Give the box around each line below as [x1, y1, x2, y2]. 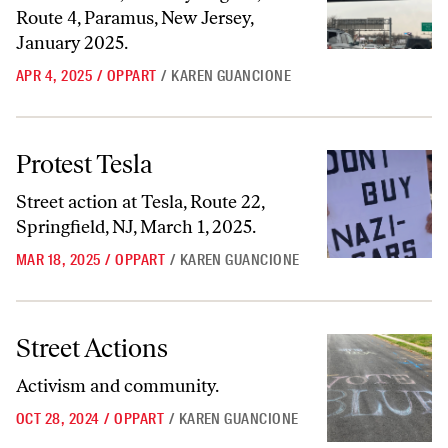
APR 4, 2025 [16, 66, 93, 86]
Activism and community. [16, 375, 219, 397]
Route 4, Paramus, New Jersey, [16, 7, 253, 29]
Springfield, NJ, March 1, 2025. [16, 216, 256, 238]
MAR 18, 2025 [16, 250, 101, 270]
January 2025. [16, 32, 128, 54]
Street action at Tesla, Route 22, [16, 191, 264, 213]
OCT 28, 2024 [16, 409, 100, 429]
